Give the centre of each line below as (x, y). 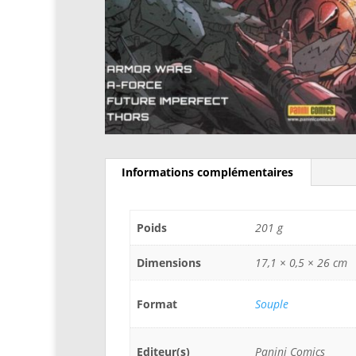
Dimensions (169, 263)
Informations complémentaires (207, 172)
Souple (272, 304)
